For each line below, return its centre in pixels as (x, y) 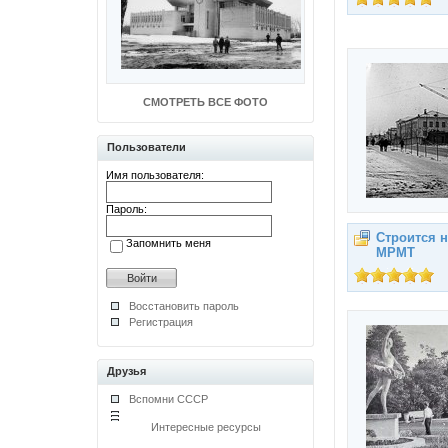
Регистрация (161, 322)
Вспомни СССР (168, 399)
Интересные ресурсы (205, 427)
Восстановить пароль (184, 306)
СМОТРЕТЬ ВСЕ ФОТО (205, 102)
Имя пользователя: (155, 175)
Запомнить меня (168, 243)
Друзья (126, 371)
